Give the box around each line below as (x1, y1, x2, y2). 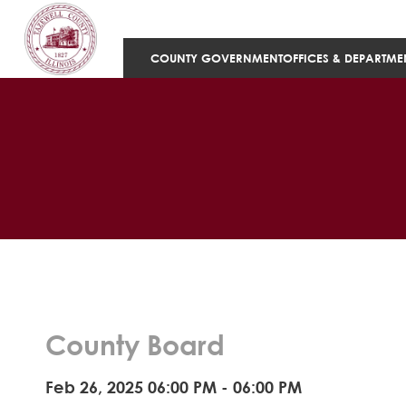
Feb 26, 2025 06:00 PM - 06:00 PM (45, 377, 302, 397)
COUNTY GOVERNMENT (150, 51, 283, 65)
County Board (45, 328, 225, 362)
